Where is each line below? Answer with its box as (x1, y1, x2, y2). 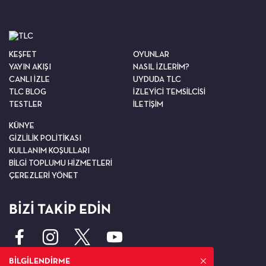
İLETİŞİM (133, 99, 163, 109)
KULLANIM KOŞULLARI (9, 145, 90, 156)
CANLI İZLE (9, 74, 50, 84)
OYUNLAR (133, 49, 169, 59)
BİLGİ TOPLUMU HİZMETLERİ (9, 158, 112, 168)
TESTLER (9, 99, 42, 109)
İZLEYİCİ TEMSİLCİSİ (133, 87, 205, 97)
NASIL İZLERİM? (133, 62, 189, 72)
